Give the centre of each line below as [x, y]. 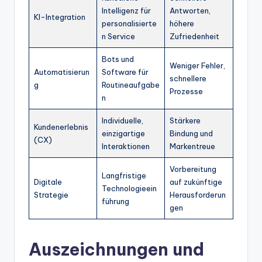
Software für [125, 72]
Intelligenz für [126, 11]
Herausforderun [198, 195]
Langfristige [124, 176]
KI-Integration [60, 17]
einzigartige [123, 134]
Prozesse [186, 92]
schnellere [188, 79]
